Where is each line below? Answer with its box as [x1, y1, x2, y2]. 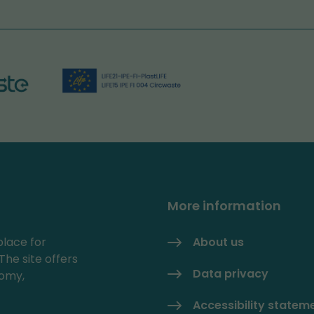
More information [168, 196, 281, 214]
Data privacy [193, 265, 268, 282]
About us [193, 233, 244, 250]
